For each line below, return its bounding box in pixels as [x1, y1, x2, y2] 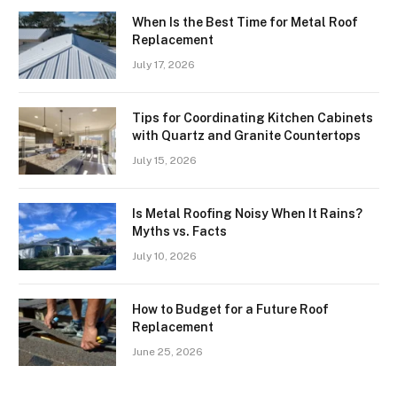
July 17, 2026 [132, 58, 195, 71]
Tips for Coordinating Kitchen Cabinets [132, 110, 373, 125]
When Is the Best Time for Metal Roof [132, 14, 358, 29]
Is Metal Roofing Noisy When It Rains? [132, 206, 362, 221]
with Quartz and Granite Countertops [132, 128, 361, 143]
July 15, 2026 [132, 153, 197, 167]
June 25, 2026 [132, 345, 203, 358]
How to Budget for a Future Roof [132, 301, 329, 316]
